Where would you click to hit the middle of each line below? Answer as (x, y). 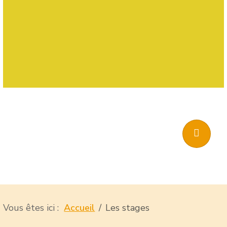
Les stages (128, 207)
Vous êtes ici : (34, 207)
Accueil (80, 207)
